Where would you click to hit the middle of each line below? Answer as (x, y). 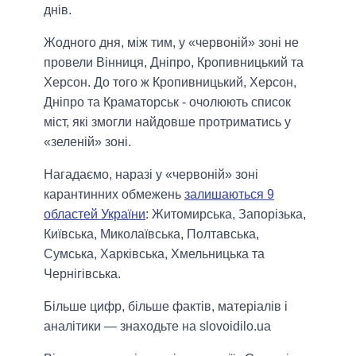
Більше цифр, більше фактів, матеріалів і (166, 306)
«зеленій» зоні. (87, 141)
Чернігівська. (82, 273)
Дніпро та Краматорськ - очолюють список (167, 102)
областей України (95, 214)
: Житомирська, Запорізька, (226, 214)
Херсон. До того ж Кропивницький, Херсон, (170, 82)
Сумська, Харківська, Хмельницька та (154, 253)
